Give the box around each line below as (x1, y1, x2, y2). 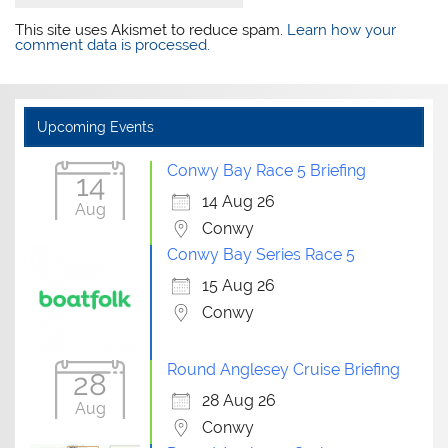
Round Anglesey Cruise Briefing (167, 359, 401, 379)
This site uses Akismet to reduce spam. (15, 21, 288, 40)
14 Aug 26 (202, 191, 276, 211)
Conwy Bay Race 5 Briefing (167, 160, 367, 180)
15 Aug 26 (202, 275, 276, 295)
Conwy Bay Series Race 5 (167, 244, 356, 264)
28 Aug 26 (202, 390, 277, 410)
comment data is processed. (15, 36, 211, 55)
